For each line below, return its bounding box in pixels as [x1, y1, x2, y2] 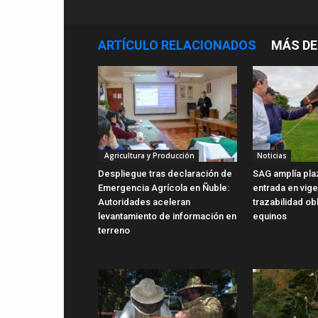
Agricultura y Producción [102, 150, 194, 160]
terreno [98, 224, 130, 236]
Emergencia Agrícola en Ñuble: [98, 182, 229, 193]
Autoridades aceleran [98, 196, 190, 207]
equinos [253, 210, 287, 221]
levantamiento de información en [98, 210, 236, 221]
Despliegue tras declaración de [98, 168, 232, 179]
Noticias [257, 150, 287, 160]
